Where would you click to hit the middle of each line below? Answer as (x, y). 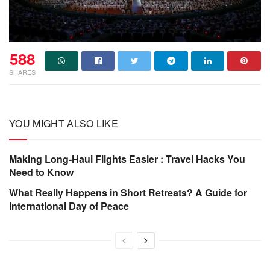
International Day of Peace (69, 206)
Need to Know (41, 172)
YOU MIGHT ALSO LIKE (64, 123)
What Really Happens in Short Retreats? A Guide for (128, 193)
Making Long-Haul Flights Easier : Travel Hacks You (127, 159)
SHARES (22, 72)
